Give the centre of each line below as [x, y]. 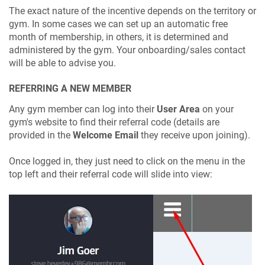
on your [217, 109]
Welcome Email [106, 135]
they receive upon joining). [194, 135]
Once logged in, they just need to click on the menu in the [127, 161]
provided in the [41, 135]
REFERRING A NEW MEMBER [70, 88]
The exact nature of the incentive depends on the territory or [132, 11]
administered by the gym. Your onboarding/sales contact [127, 50]
